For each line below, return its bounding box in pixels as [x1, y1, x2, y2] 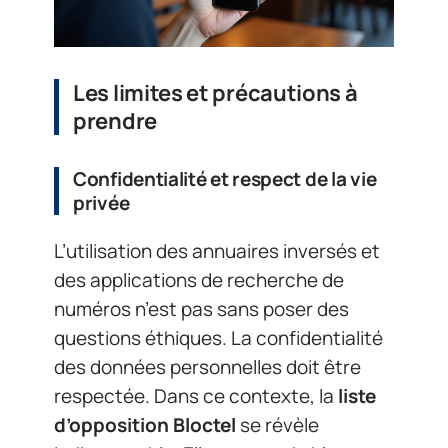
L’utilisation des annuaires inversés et [54, 238, 380, 265]
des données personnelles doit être [54, 354, 361, 381]
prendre [73, 105, 157, 136]
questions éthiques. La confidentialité [54, 325, 383, 352]
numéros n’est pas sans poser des [54, 296, 349, 323]
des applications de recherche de [54, 267, 344, 294]
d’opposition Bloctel [54, 412, 236, 439]
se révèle [236, 412, 319, 439]
